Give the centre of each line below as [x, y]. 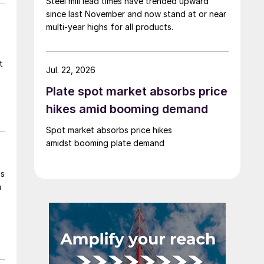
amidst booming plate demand [106, 143]
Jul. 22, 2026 [71, 70]
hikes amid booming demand [128, 109]
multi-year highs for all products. [110, 27]
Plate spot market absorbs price [137, 91]
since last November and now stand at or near [136, 14]
